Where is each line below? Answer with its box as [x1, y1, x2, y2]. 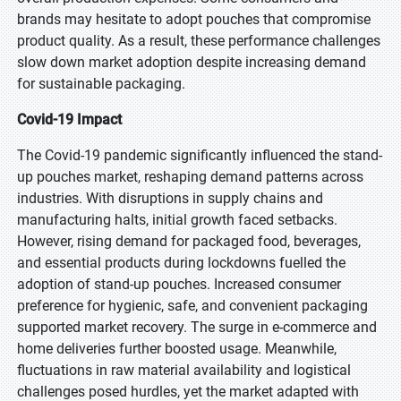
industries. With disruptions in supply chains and [17, 190, 323, 207]
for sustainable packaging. [17, 75, 185, 92]
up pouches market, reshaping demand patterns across [17, 168, 363, 185]
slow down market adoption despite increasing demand [17, 54, 366, 71]
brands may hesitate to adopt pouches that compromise [17, 11, 371, 28]
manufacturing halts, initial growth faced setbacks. [17, 211, 337, 228]
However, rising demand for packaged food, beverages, [17, 233, 361, 250]
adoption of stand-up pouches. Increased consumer [17, 276, 341, 293]
